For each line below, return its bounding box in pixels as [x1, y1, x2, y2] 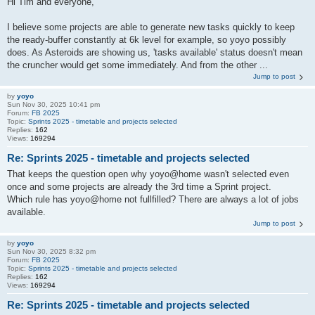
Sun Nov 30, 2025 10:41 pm [7, 101, 100, 108]
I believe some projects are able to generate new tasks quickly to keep [7, 22, 295, 32]
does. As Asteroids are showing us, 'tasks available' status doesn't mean [7, 47, 302, 58]
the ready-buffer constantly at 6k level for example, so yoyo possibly [7, 34, 286, 45]
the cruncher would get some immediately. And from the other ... [7, 60, 268, 70]
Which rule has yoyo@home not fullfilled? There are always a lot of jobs [7, 193, 299, 205]
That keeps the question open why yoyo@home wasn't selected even [7, 168, 289, 179]
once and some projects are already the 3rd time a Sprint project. [7, 181, 271, 192]
